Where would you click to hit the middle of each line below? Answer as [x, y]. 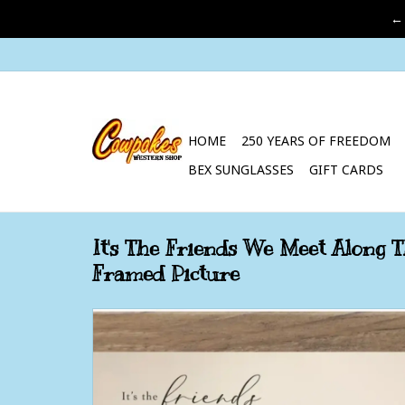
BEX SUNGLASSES [241, 170]
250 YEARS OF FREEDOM [316, 141]
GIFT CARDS [346, 170]
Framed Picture [166, 273]
